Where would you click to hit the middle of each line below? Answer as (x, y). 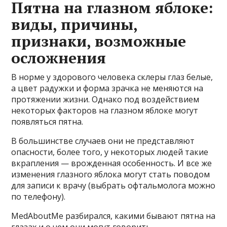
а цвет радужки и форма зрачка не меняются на (107, 88)
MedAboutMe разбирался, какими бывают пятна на (113, 216)
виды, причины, (74, 24)
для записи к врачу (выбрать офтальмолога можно (113, 185)
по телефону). (39, 197)
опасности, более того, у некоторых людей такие (110, 152)
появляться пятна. (47, 122)
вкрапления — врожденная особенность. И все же (112, 163)
